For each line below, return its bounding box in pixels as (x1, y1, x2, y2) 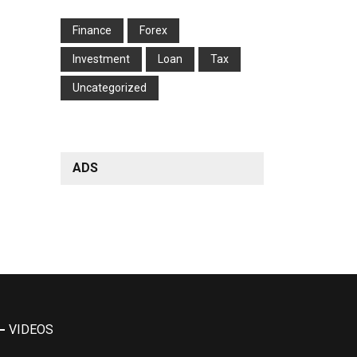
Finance (73, 23, 112, 37)
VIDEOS (9, 321, 53, 337)
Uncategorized (73, 80, 147, 94)
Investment (73, 52, 130, 65)
